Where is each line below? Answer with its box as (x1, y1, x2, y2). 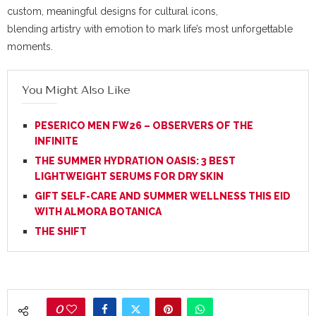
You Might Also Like (22, 83, 130, 97)
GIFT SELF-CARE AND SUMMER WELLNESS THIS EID (35, 190, 291, 202)
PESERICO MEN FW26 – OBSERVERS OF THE (35, 120, 253, 132)
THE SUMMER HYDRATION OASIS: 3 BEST (35, 155, 236, 167)
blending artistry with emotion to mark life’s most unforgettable (7, 23, 293, 35)
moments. (7, 41, 53, 53)
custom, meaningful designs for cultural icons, (7, 6, 218, 18)
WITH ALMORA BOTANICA (35, 206, 166, 218)
